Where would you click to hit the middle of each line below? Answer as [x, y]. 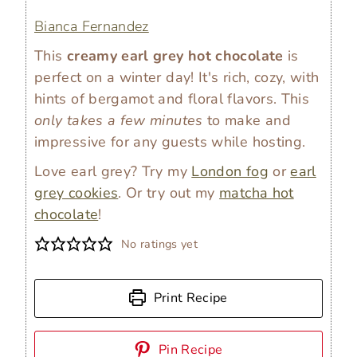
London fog [230, 171]
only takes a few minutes [119, 120]
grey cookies [76, 192]
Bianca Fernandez [92, 26]
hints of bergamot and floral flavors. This [172, 98]
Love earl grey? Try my [113, 171]
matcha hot [257, 192]
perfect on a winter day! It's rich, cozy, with [177, 77]
